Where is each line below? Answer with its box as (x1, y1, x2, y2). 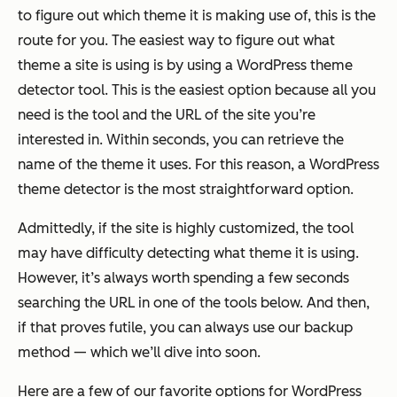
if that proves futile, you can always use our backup (18, 318, 353, 336)
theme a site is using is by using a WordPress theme (18, 56, 353, 74)
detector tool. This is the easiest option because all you (18, 81, 376, 98)
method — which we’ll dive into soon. (18, 343, 264, 361)
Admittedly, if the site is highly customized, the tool (18, 219, 354, 237)
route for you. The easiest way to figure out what (18, 31, 335, 49)
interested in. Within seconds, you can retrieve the (18, 130, 344, 148)
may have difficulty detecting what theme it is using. (18, 244, 359, 261)
